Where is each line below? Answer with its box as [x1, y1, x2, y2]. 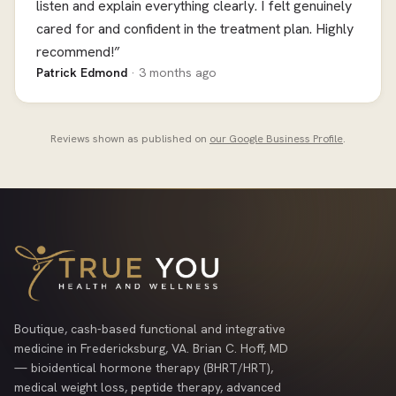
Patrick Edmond [36, 64, 131, 80]
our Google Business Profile [209, 131, 343, 146]
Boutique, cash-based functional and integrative [14, 320, 286, 337]
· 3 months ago [131, 64, 217, 80]
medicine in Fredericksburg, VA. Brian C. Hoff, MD [14, 339, 288, 356]
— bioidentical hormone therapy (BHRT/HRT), [14, 359, 273, 376]
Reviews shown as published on [50, 131, 209, 146]
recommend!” [36, 42, 120, 61]
